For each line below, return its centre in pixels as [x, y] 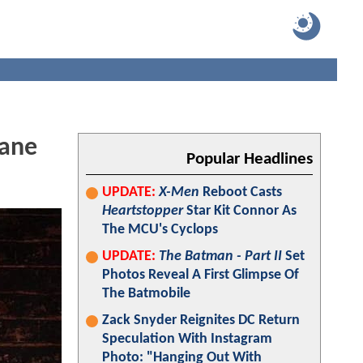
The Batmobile [146, 294]
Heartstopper [143, 211]
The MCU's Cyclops [160, 230]
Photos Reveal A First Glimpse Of [201, 275]
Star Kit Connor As [240, 211]
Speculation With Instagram [187, 339]
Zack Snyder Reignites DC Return [201, 320]
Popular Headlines [250, 159]
